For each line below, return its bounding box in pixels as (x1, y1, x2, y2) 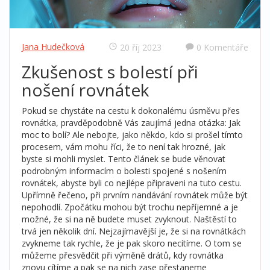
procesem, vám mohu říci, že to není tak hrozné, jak (22, 141, 225, 152)
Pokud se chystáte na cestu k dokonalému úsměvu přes (22, 105, 240, 116)
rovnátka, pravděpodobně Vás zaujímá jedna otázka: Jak (22, 117, 240, 128)
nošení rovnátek (22, 78, 149, 101)
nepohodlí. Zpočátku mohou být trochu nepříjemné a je (22, 201, 238, 213)
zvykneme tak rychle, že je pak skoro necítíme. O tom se (22, 237, 242, 249)
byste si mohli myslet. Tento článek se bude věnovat (22, 153, 225, 165)
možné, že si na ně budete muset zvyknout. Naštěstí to (22, 213, 237, 225)
